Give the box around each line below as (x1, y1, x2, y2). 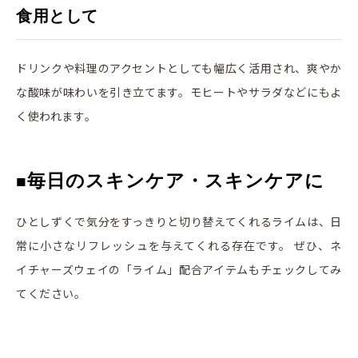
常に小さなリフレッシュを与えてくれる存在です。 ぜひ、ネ (16, 237, 342, 254)
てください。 (16, 285, 86, 302)
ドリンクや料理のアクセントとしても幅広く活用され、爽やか (16, 60, 342, 77)
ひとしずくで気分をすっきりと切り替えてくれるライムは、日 (16, 213, 342, 230)
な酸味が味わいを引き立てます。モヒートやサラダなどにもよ (16, 84, 342, 101)
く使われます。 (16, 108, 97, 125)
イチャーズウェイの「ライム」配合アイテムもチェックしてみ (16, 261, 342, 278)
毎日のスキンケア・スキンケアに (27, 170, 325, 192)
